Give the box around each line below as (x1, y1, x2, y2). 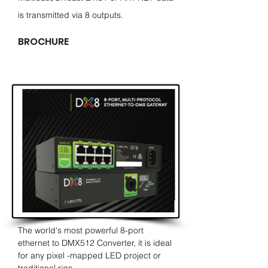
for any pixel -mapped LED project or (18, 250, 161, 261)
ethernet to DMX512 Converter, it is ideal (18, 237, 172, 248)
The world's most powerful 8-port (18, 225, 144, 236)
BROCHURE (18, 35, 69, 48)
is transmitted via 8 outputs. (18, 10, 123, 20)
